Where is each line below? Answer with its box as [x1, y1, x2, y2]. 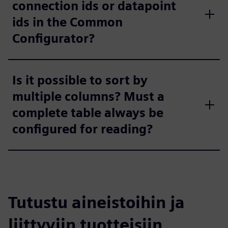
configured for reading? [12, 122, 153, 137]
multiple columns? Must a [12, 89, 164, 104]
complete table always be [12, 105, 163, 121]
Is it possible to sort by [12, 73, 148, 88]
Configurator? [12, 31, 95, 46]
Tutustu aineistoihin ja [8, 192, 185, 213]
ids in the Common [12, 15, 123, 30]
